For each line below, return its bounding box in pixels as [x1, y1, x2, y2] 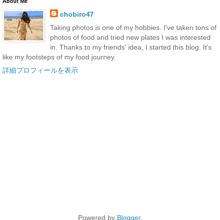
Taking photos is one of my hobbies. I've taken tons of [50, 23, 217, 31]
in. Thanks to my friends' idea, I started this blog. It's [50, 43, 212, 51]
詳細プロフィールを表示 [2, 66, 78, 75]
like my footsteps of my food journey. [2, 53, 116, 61]
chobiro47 [59, 10, 94, 18]
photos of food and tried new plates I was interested [50, 33, 211, 41]
